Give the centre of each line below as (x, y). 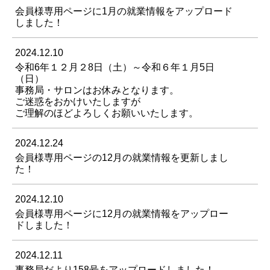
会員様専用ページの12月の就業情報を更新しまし (122, 158)
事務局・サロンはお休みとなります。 (97, 90)
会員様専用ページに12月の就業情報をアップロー (122, 214)
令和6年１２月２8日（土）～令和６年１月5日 (115, 67)
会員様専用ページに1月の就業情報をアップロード (124, 11)
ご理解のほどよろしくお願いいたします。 (107, 113)
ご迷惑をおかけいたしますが (78, 102)
